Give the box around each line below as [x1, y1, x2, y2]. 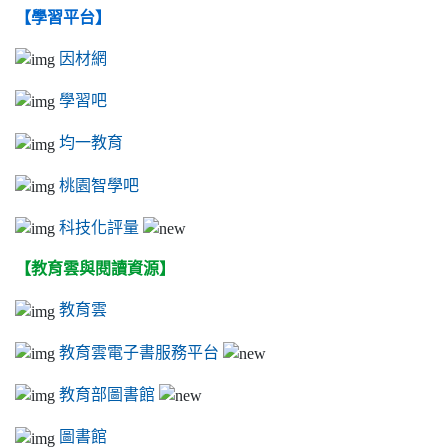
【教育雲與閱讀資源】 [15, 260, 175, 278]
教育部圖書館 [59, 386, 155, 403]
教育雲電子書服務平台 [59, 343, 219, 360]
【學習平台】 [15, 8, 111, 26]
